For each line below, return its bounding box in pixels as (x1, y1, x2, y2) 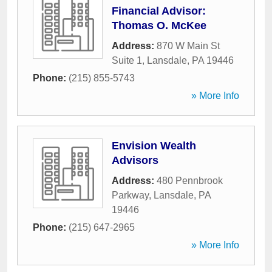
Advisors (112, 154, 158, 166)
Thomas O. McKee (112, 19, 206, 32)
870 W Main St (157, 41, 220, 51)
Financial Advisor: (112, 5, 206, 17)
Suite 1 (112, 55, 142, 66)
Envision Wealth (112, 140, 196, 152)
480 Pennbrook (157, 175, 223, 186)
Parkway (112, 190, 149, 200)
